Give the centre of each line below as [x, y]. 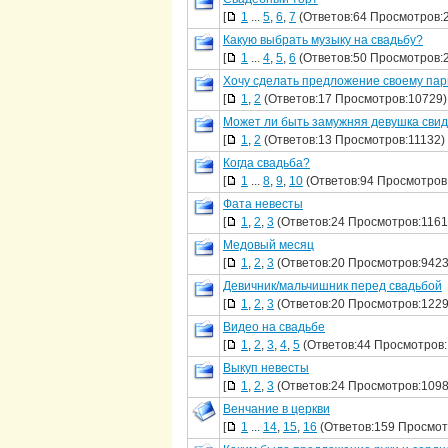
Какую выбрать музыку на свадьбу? [323, 40]
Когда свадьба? [266, 163]
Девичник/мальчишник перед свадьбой [332, 286]
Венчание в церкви [276, 409]
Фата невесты [263, 204]
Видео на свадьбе [274, 327]
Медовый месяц [268, 245]
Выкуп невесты [266, 368]
